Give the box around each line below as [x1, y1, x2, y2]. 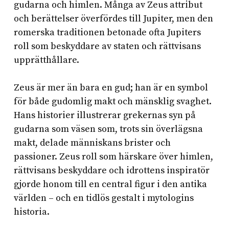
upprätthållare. [13, 54, 79, 66]
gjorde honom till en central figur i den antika [13, 178, 207, 191]
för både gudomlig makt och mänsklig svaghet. [13, 96, 212, 108]
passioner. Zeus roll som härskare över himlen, [13, 151, 213, 163]
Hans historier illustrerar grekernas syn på [13, 109, 196, 122]
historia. [13, 206, 50, 218]
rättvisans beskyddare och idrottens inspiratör [13, 165, 210, 177]
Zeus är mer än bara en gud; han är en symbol [13, 82, 208, 94]
